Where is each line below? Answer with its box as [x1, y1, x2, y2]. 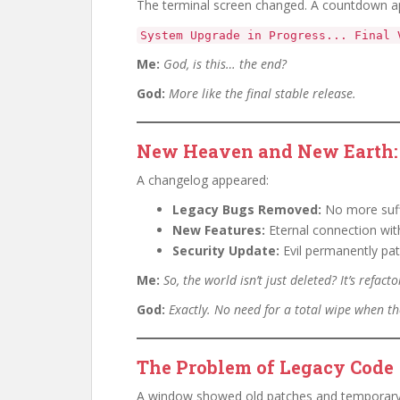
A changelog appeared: [137, 171, 269, 188]
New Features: [172, 221, 265, 238]
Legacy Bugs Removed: [172, 201, 321, 218]
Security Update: [172, 242, 279, 259]
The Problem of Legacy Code [137, 355, 394, 379]
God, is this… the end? [163, 55, 287, 72]
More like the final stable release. [169, 85, 356, 102]
